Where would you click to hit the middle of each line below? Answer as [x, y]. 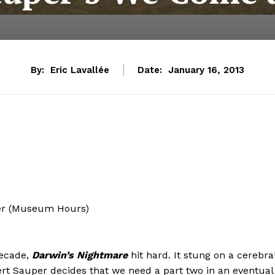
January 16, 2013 [206, 70]
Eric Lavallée [80, 70]
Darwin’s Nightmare [78, 255]
